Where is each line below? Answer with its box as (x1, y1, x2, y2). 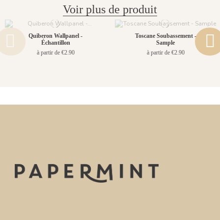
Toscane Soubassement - (135, 32, 196, 39)
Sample (156, 39, 175, 46)
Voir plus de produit (63, 3, 157, 16)
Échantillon (41, 39, 70, 46)
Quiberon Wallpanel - (28, 32, 82, 39)
